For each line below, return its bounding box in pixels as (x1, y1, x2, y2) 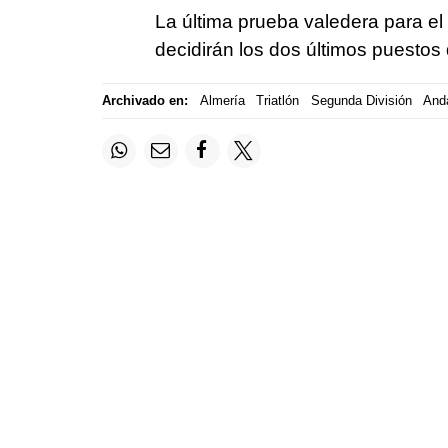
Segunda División (310, 93, 412, 109)
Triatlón (256, 93, 299, 109)
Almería (199, 93, 245, 109)
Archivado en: (102, 93, 188, 109)
